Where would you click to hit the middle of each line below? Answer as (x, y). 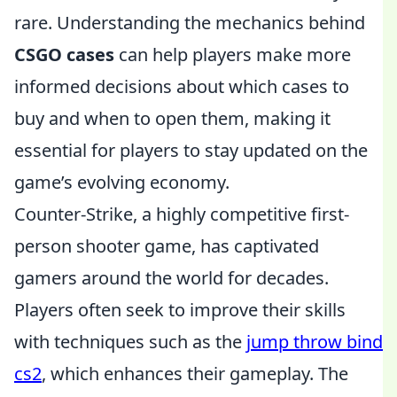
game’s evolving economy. (122, 182)
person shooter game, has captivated (167, 246)
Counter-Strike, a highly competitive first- (182, 214)
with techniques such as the (130, 342)
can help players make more (233, 54)
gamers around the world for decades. (171, 278)
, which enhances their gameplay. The (195, 374)
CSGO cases (64, 54)
